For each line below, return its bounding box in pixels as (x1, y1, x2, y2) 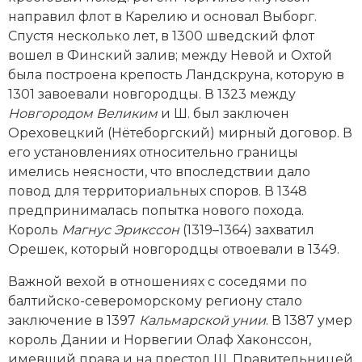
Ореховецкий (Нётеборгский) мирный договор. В (8, 124, 352, 141)
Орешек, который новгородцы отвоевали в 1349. (8, 241, 339, 257)
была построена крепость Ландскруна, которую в (8, 66, 344, 82)
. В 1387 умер (266, 312, 352, 328)
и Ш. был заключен (158, 105, 289, 121)
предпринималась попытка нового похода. (8, 202, 304, 218)
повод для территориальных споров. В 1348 (8, 183, 307, 199)
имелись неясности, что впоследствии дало (8, 163, 310, 179)
